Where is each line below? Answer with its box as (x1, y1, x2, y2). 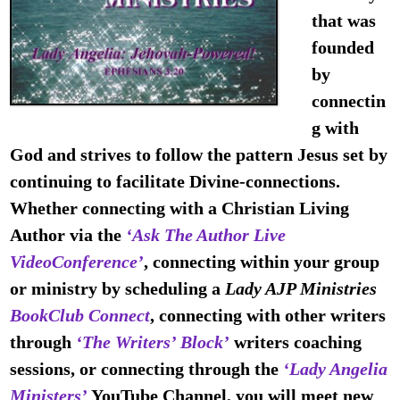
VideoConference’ (10, 252, 145, 272)
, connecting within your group (144, 252, 380, 272)
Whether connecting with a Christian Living (10, 198, 350, 219)
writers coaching (234, 332, 362, 353)
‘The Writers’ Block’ (76, 332, 230, 353)
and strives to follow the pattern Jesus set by (43, 145, 388, 165)
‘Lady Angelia (283, 359, 388, 379)
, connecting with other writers (150, 305, 387, 326)
